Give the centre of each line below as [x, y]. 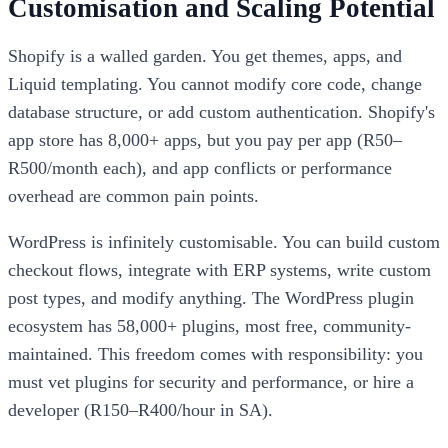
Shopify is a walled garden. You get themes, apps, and [205, 56]
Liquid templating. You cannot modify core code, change [215, 84]
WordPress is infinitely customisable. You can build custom [224, 242]
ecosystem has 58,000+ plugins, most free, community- [209, 326]
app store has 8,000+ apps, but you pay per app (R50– [205, 140]
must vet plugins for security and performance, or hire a [211, 382]
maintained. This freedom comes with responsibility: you [215, 354]
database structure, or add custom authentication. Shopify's [221, 112]
